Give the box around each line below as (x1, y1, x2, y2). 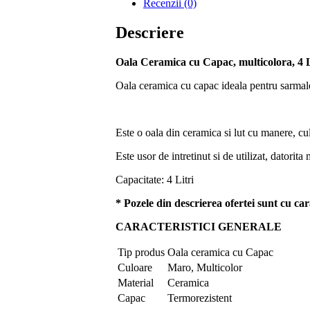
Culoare (118, 262, 152, 274)
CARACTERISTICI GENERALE (116, 221, 284, 233)
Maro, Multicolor (167, 262, 242, 274)
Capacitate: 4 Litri (116, 174, 194, 186)
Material (118, 277, 154, 289)
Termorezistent (167, 292, 232, 304)
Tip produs (118, 246, 165, 259)
